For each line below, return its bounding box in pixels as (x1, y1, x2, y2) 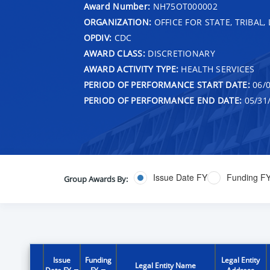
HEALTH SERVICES (178, 63, 255, 75)
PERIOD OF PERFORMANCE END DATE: (83, 94, 242, 106)
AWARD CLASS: (83, 47, 145, 59)
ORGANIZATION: (83, 16, 152, 28)
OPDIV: (83, 31, 112, 43)
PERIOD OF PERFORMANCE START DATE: (83, 78, 250, 90)
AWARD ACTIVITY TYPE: (83, 63, 179, 75)
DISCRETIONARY (145, 47, 215, 59)
